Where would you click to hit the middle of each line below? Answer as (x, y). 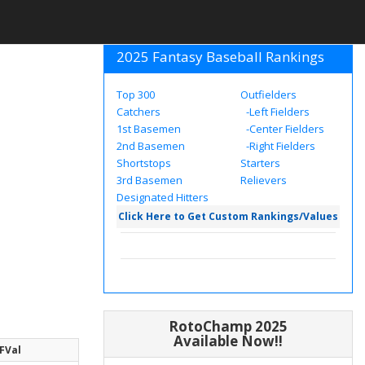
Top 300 (136, 95)
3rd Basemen (150, 180)
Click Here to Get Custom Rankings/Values (228, 216)
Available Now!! (228, 341)
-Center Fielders (284, 129)
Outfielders (268, 95)
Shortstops (144, 163)
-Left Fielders (277, 112)
